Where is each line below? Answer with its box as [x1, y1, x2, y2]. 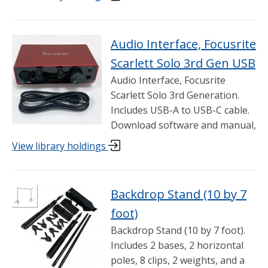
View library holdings [12, 139, 108, 153]
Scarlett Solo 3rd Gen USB [111, 54, 255, 71]
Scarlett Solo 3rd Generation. [111, 88, 239, 102]
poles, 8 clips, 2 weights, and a [111, 253, 245, 267]
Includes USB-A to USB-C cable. [111, 103, 249, 117]
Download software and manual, [111, 118, 256, 132]
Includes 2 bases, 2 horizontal [111, 238, 243, 252]
